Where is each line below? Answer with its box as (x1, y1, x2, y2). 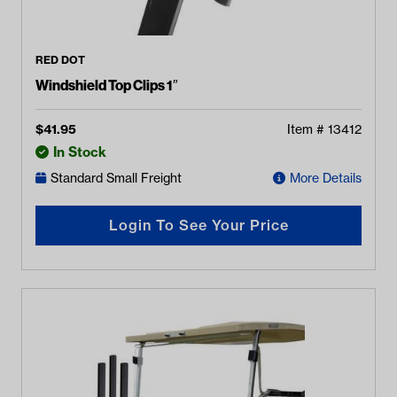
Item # (287, 121, 328, 137)
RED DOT (35, 53, 85, 67)
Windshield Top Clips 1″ (35, 75, 178, 94)
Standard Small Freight (51, 170, 182, 187)
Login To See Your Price (108, 216, 289, 235)
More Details (290, 170, 362, 187)
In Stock (53, 143, 106, 160)
